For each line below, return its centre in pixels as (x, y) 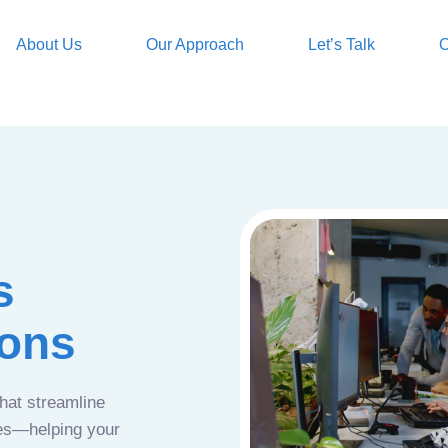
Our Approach (195, 44)
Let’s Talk (341, 44)
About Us (49, 44)
